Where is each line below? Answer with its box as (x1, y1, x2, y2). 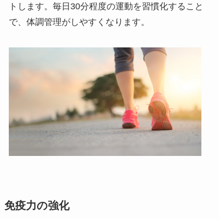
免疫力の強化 (4, 199, 69, 212)
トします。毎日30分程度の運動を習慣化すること (8, 1, 203, 11)
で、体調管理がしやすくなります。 (8, 17, 150, 27)
